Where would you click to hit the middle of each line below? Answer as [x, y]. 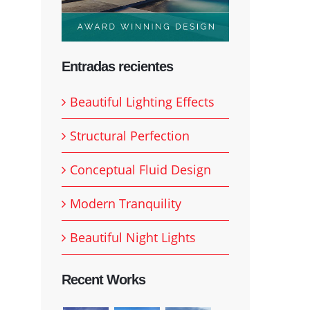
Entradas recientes [117, 67]
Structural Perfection [130, 135]
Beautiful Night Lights [133, 237]
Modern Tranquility [126, 203]
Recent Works [103, 280]
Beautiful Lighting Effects [142, 101]
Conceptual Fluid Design [140, 169]
